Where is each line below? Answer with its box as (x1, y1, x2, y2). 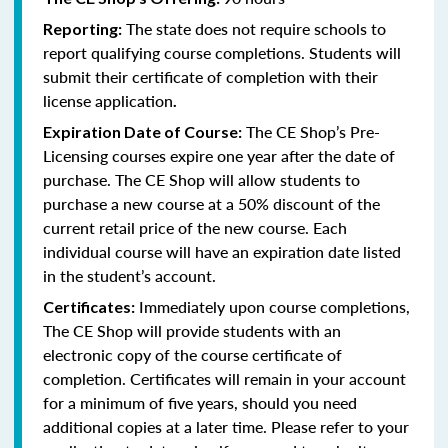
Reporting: (43, 18, 122, 38)
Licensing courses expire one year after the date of (43, 143, 395, 167)
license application (43, 88, 173, 112)
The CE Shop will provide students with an (43, 318, 341, 342)
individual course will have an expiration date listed (43, 239, 401, 263)
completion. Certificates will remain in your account (43, 366, 406, 390)
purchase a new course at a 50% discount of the (43, 191, 380, 215)
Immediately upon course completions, (135, 294, 410, 318)
